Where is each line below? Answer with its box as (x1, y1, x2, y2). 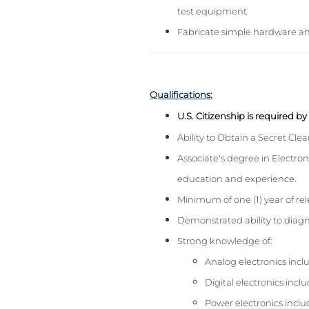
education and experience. (177, 173, 297, 185)
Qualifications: (150, 89, 212, 101)
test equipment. (177, 6, 249, 17)
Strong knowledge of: (177, 235, 272, 247)
